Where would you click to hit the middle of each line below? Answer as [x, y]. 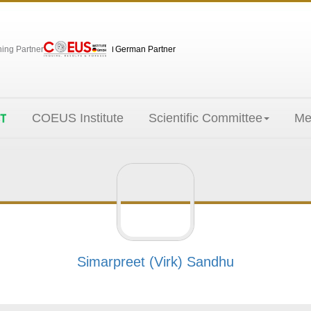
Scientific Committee [205, 118]
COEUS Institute [77, 118]
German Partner [145, 49]
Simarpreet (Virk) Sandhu [155, 262]
